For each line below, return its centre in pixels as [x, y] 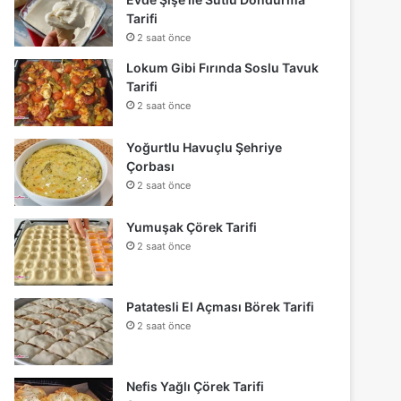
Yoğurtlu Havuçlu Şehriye [205, 148]
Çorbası [151, 166]
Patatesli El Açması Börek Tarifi [221, 307]
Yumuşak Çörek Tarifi [192, 227]
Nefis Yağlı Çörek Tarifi [196, 387]
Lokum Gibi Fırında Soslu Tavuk [223, 68]
